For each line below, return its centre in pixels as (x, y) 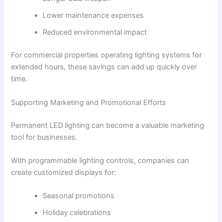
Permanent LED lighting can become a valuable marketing (108, 125)
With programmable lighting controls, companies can (100, 160)
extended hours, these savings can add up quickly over (104, 67)
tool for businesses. (44, 137)
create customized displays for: (64, 172)
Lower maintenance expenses (93, 16)
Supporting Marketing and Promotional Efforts (89, 102)
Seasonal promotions (79, 196)
